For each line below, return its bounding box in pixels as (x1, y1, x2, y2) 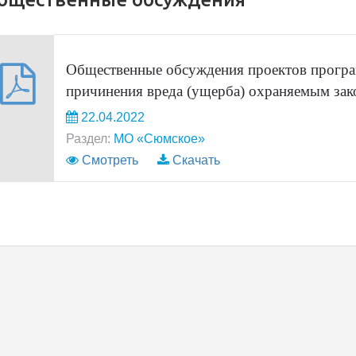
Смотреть (81, 153, 138, 167)
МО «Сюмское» (110, 132, 205, 145)
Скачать (172, 153, 220, 167)
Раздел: (65, 132, 110, 145)
